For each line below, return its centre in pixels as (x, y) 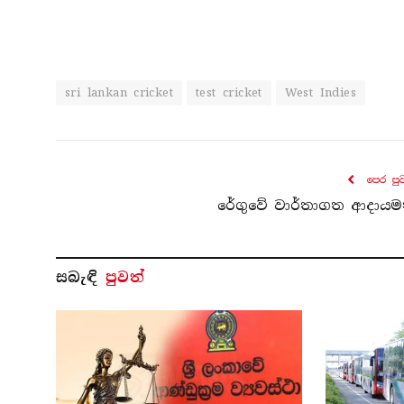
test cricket (229, 92)
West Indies (321, 92)
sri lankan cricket (119, 92)
